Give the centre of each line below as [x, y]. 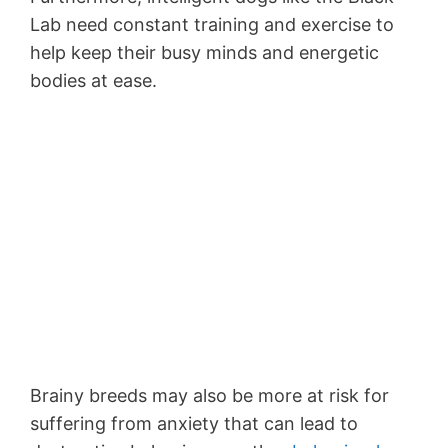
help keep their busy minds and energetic [204, 53]
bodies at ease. [93, 81]
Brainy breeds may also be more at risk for [209, 396]
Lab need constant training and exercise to [212, 25]
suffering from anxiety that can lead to [194, 424]
